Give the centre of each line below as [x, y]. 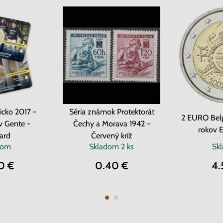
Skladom [105, 147]
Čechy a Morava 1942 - [111, 124]
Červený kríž [111, 136]
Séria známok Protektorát [111, 112]
